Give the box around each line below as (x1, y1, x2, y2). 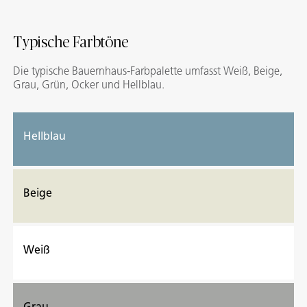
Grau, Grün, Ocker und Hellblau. (13, 78, 164, 92)
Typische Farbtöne (13, 35, 129, 51)
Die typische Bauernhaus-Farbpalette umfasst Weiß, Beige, (13, 64, 282, 78)
